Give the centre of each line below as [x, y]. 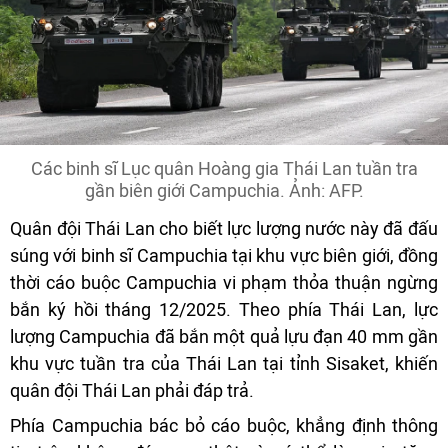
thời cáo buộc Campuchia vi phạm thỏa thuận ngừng [224, 283]
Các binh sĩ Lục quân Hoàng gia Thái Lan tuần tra [224, 169]
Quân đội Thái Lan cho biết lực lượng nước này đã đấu [224, 229]
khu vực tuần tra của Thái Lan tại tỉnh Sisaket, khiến [224, 364]
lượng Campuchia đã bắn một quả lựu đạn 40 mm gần [224, 337]
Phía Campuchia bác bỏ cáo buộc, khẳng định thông [224, 426]
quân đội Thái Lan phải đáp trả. [132, 391]
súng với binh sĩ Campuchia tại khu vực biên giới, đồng [224, 256]
